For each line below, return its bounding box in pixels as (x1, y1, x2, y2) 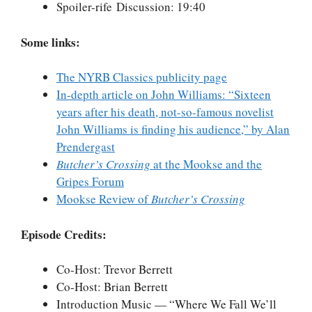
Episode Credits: (21, 225, 107, 243)
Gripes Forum (56, 173, 124, 190)
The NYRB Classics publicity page (56, 69, 227, 86)
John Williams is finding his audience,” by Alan (56, 121, 290, 138)
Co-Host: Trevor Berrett (56, 261, 173, 278)
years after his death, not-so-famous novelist (56, 104, 274, 120)
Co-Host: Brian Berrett (56, 279, 168, 295)
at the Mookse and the (150, 156, 262, 173)
